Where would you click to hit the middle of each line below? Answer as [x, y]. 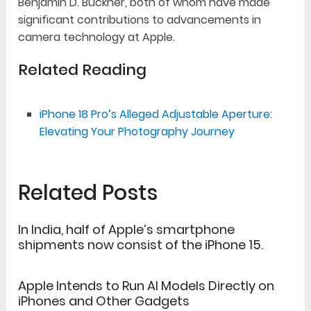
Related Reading [83, 70]
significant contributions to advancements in [140, 20]
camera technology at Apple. [97, 37]
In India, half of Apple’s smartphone [127, 230]
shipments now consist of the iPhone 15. [141, 245]
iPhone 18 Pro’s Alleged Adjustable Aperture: [155, 115]
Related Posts [88, 193]
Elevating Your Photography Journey [137, 132]
